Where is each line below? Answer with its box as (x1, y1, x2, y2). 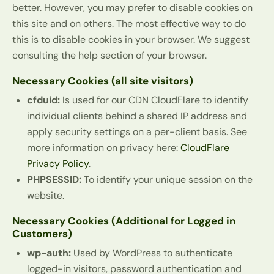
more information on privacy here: (27, 141, 180, 155)
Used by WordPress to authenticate (71, 246, 232, 260)
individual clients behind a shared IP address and (27, 109, 247, 123)
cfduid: (27, 94, 60, 107)
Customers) (12, 227, 72, 241)
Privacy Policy (27, 157, 89, 171)
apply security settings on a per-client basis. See (27, 125, 247, 139)
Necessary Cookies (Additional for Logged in (12, 214, 235, 228)
